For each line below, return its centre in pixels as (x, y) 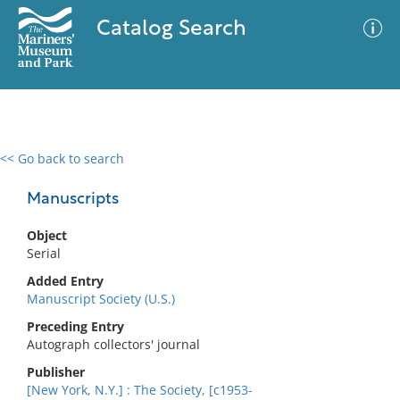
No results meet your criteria (197, 268)
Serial (44, 253)
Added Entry (65, 281)
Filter (360, 175)
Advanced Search (264, 174)
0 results (39, 169)
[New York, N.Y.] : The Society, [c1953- (140, 390)
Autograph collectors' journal (113, 344)
